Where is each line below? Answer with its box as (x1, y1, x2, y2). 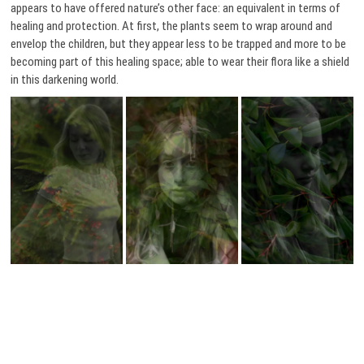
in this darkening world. (11, 72, 119, 87)
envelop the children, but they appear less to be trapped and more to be (11, 37, 347, 51)
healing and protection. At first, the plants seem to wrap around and (11, 19, 333, 33)
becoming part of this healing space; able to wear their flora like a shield (11, 54, 350, 69)
